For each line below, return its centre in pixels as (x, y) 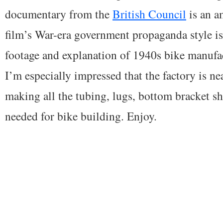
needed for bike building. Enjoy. (81, 116)
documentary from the (59, 14)
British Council (149, 14)
